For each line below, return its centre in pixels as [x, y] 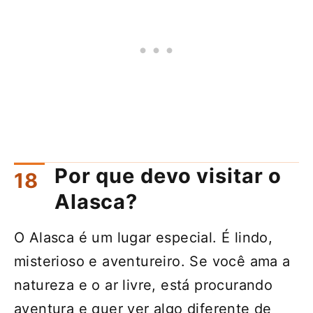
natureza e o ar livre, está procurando [144, 285]
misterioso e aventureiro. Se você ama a [152, 262]
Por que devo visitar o [168, 176]
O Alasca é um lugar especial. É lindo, [144, 238]
